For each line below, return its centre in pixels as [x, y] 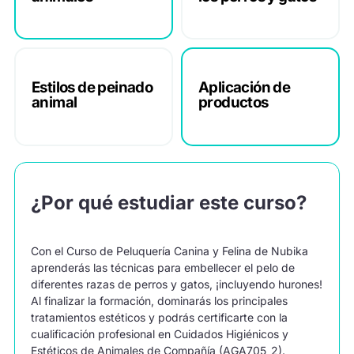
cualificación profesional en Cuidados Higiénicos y [160, 333]
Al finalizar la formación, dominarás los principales [159, 300]
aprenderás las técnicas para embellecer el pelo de [163, 267]
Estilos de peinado [92, 87]
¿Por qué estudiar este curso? [169, 202]
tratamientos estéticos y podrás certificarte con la [159, 317]
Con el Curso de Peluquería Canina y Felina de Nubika [169, 250]
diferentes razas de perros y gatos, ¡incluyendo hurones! [177, 284]
